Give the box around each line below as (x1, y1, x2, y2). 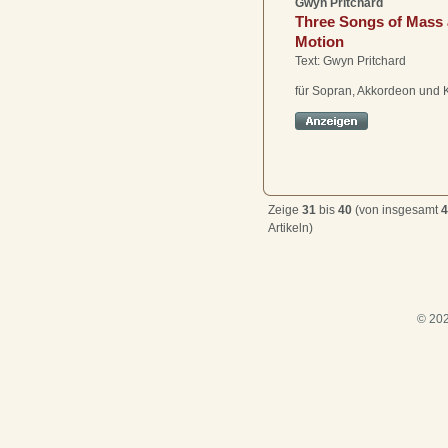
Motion (295, 32, 344, 50)
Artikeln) (268, 221, 313, 236)
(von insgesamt (352, 203, 441, 218)
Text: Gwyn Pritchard (295, 53, 406, 68)
